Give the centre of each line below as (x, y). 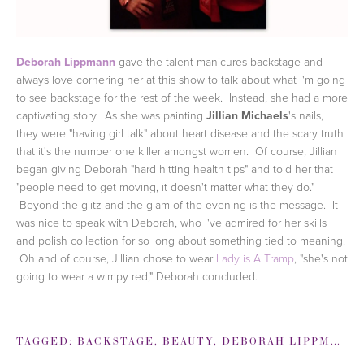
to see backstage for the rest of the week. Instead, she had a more (182, 97)
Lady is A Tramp (255, 258)
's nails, (306, 115)
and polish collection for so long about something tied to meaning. (181, 240)
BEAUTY (188, 341)
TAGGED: (47, 341)
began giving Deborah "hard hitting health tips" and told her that (175, 169)
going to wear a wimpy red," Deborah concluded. (137, 276)
